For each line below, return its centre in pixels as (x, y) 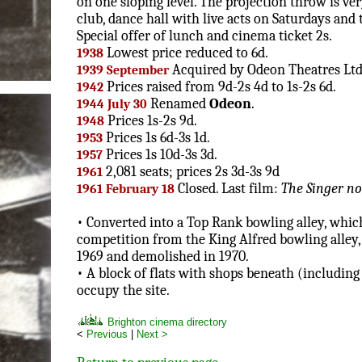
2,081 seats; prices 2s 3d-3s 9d (191, 172)
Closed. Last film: (228, 189)
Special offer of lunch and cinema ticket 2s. (204, 36)
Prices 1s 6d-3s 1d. (156, 138)
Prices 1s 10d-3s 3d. (160, 155)
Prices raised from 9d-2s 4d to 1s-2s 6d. (220, 87)
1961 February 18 (126, 189)
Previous (107, 335)
